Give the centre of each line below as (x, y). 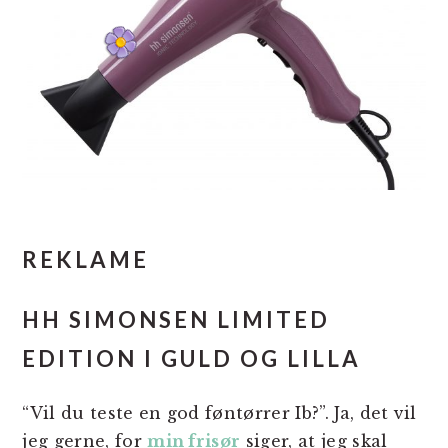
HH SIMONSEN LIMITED (176, 319)
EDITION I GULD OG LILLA (192, 358)
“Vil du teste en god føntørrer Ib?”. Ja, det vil (219, 412)
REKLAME (86, 259)
